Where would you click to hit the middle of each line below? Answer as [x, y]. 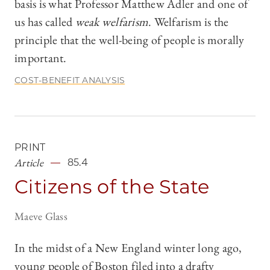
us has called [45, 22]
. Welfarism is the [189, 22]
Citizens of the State [112, 187]
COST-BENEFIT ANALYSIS [70, 80]
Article [29, 163]
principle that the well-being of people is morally [130, 40]
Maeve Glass [41, 216]
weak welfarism [111, 22]
